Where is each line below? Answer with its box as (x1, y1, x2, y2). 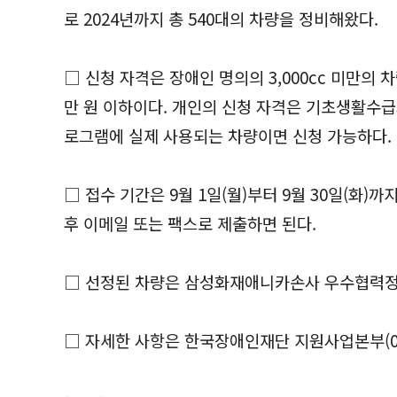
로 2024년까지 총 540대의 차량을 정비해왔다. (64, 6, 378, 30)
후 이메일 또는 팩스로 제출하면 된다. (64, 211, 316, 235)
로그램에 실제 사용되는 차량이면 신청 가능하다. (64, 123, 392, 147)
